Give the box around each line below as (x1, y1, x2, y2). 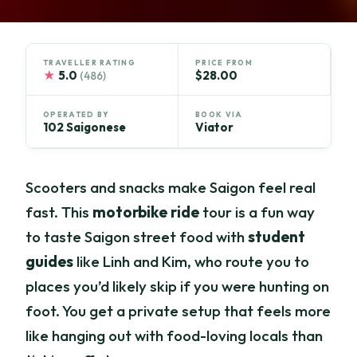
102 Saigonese (43, 120, 127, 135)
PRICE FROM (195, 57, 253, 67)
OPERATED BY (43, 110, 110, 120)
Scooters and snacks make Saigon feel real (25, 178, 316, 198)
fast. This (25, 202, 93, 222)
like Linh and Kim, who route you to (73, 252, 310, 272)
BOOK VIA (195, 110, 243, 120)
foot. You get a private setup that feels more (25, 301, 331, 321)
